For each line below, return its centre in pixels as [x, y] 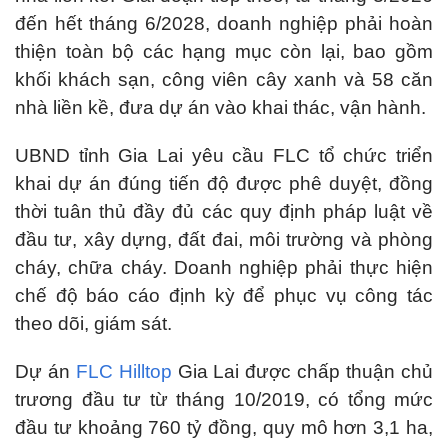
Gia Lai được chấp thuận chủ [302, 371]
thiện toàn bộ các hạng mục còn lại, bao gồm [224, 51]
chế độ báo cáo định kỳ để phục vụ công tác [224, 295]
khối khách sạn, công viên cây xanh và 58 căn [224, 79]
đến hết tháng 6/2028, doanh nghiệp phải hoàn [224, 23]
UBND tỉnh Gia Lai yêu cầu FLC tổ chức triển [224, 155]
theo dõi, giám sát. [93, 323]
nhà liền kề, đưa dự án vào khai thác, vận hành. [220, 107]
